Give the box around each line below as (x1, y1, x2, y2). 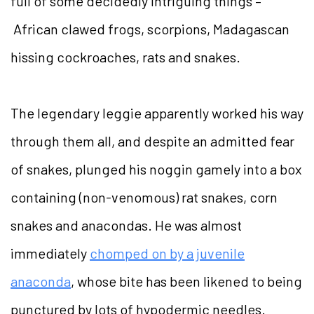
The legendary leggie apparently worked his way (11, 104, 303, 121)
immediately (11, 244, 90, 261)
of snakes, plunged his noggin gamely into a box (11, 160, 302, 177)
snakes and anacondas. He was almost (11, 216, 242, 233)
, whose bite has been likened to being (71, 272, 302, 289)
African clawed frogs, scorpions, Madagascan (11, 20, 289, 37)
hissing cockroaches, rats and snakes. (11, 48, 240, 65)
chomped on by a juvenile (90, 244, 245, 261)
